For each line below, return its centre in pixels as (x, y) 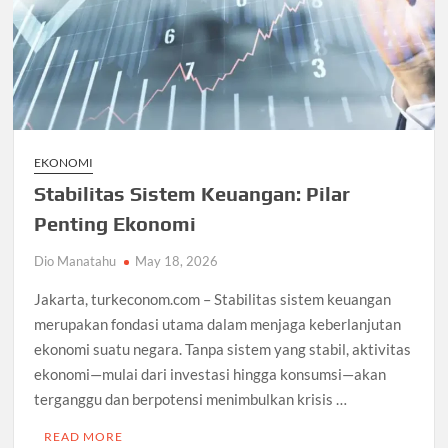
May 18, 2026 (177, 260)
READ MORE (84, 436)
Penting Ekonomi (115, 223)
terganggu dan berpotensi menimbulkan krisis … (191, 398)
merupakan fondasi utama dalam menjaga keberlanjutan (218, 323)
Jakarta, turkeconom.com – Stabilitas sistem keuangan (213, 298)
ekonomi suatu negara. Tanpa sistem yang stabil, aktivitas (223, 348)
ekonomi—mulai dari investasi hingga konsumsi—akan (210, 373)
